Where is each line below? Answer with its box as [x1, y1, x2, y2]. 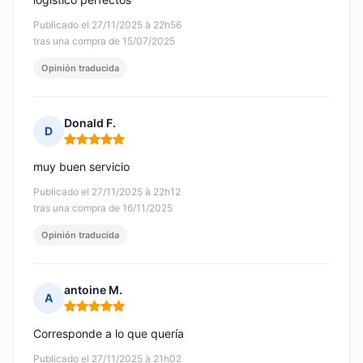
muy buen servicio [33, 160, 130, 174]
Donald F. [64, 116, 116, 130]
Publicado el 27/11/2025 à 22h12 [33, 186, 181, 199]
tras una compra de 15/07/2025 [33, 35, 175, 48]
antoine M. [64, 283, 122, 297]
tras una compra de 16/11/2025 [33, 202, 173, 215]
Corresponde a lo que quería [33, 327, 184, 341]
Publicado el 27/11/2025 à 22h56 [33, 19, 181, 32]
